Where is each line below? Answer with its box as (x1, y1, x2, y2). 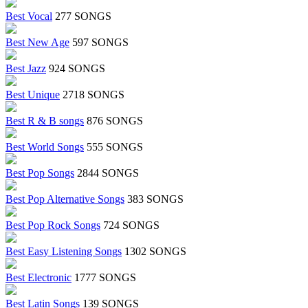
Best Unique (5, 89, 60, 101)
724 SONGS (103, 219, 159, 232)
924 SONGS (49, 63, 105, 75)
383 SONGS (127, 193, 184, 206)
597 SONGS (72, 36, 129, 49)
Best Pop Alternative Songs (5, 193, 124, 206)
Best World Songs (5, 141, 84, 153)
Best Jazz (5, 63, 46, 75)
